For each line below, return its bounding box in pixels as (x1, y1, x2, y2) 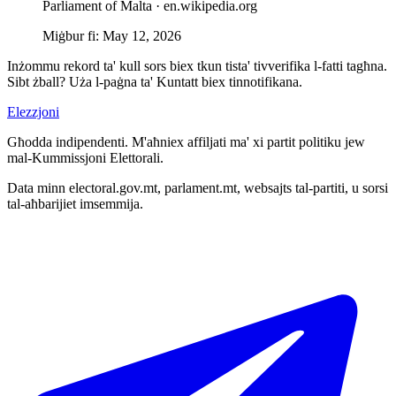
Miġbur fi (42, 27, 95, 43)
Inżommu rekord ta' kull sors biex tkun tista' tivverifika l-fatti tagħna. (7, 57, 387, 73)
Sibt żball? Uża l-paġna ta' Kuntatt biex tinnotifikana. (7, 73, 302, 89)
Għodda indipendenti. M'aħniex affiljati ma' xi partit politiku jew (7, 133, 365, 149)
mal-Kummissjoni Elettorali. (7, 149, 164, 165)
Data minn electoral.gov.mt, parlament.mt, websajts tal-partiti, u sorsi (7, 179, 388, 195)
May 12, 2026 (103, 27, 181, 43)
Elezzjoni (7, 103, 59, 119)
